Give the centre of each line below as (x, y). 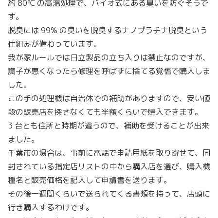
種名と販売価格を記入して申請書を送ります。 (90, 180)
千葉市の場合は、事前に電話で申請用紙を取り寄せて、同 (109, 153)
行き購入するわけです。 (51, 207)
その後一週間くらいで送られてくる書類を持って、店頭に (109, 193)
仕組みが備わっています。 (54, 44)
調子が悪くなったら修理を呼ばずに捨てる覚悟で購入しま (109, 71)
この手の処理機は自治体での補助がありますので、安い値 (109, 98)
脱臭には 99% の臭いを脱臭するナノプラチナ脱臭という (108, 30)
